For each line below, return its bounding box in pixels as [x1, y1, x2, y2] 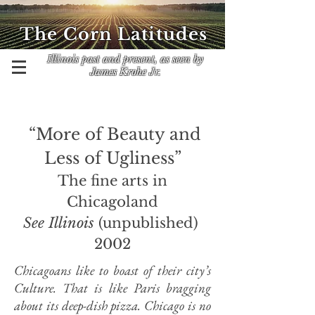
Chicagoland [67, 193, 158, 210]
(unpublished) [94, 214, 202, 231]
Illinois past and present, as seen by [47, 53, 203, 65]
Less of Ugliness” [44, 148, 181, 168]
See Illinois [22, 214, 94, 231]
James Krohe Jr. [89, 65, 161, 78]
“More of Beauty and [29, 124, 201, 144]
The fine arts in [58, 172, 167, 189]
